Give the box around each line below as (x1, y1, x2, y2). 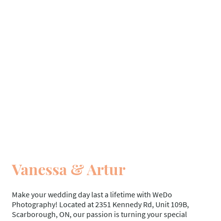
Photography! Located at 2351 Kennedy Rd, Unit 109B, (12, 199, 189, 209)
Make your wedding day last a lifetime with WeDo (12, 189, 172, 199)
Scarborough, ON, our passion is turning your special (12, 209, 187, 219)
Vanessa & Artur (12, 159, 125, 180)
